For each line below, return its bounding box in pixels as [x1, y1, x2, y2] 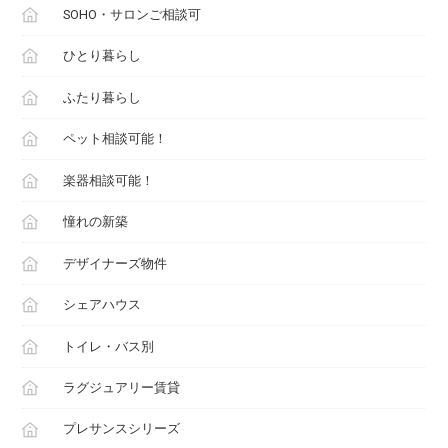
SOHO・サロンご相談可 [62, 6, 201, 22]
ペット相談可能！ [62, 131, 167, 147]
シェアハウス [62, 297, 141, 313]
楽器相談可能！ [62, 172, 154, 188]
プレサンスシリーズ [62, 421, 180, 437]
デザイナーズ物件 [62, 255, 167, 271]
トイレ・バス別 [62, 338, 154, 354]
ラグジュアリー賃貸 [62, 379, 180, 395]
